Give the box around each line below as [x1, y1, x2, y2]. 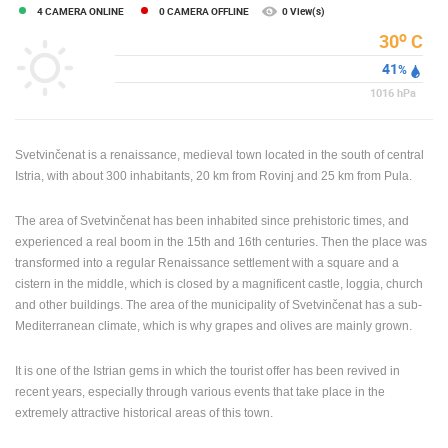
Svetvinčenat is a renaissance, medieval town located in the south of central [15, 148, 424, 163]
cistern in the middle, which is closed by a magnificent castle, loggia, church [15, 277, 423, 292]
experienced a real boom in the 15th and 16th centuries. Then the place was [15, 235, 427, 250]
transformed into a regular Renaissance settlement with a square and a [15, 256, 399, 271]
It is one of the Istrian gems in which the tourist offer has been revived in [15, 364, 400, 379]
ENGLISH [45, 12, 94, 28]
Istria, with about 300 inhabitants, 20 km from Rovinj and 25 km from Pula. [15, 169, 412, 184]
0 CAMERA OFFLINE [159, 4, 249, 19]
